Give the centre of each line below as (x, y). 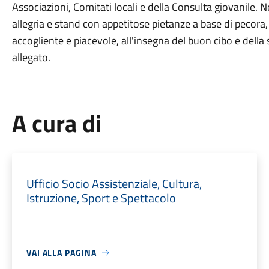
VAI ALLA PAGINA (61, 252)
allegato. (31, 57)
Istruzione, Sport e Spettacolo (101, 198)
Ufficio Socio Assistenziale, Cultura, (114, 183)
